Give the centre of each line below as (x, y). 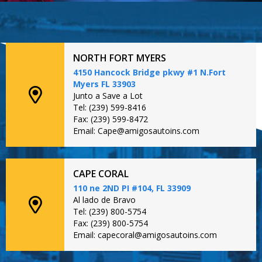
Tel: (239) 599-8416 (110, 107)
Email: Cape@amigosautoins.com (136, 130)
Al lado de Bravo (104, 199)
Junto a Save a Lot (108, 95)
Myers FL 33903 (104, 84)
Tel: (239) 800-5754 (110, 211)
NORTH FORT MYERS (120, 58)
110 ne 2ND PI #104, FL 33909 (132, 188)
